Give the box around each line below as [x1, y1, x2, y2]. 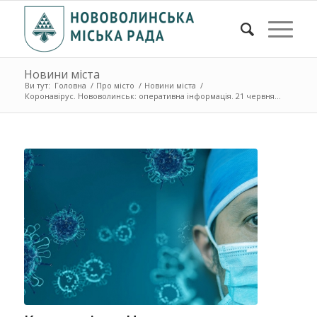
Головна [54, 80, 86, 91]
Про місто [96, 80, 134, 91]
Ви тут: [24, 80, 50, 91]
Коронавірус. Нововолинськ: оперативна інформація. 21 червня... [24, 91, 281, 101]
